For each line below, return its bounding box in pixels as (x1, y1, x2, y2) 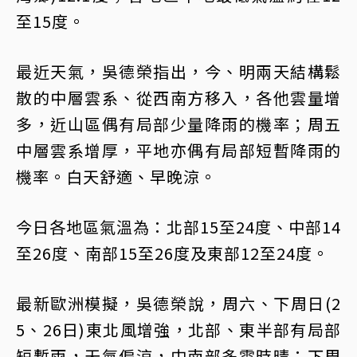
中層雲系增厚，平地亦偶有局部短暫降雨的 (16, 138, 341, 162)
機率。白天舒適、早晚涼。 (16, 164, 217, 188)
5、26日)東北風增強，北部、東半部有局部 (16, 317, 341, 341)
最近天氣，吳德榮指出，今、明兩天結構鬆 (16, 59, 341, 83)
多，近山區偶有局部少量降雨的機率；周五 (16, 112, 341, 135)
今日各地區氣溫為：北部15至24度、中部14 (16, 214, 341, 238)
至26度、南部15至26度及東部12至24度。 (16, 241, 329, 265)
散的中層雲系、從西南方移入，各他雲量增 (16, 85, 341, 109)
